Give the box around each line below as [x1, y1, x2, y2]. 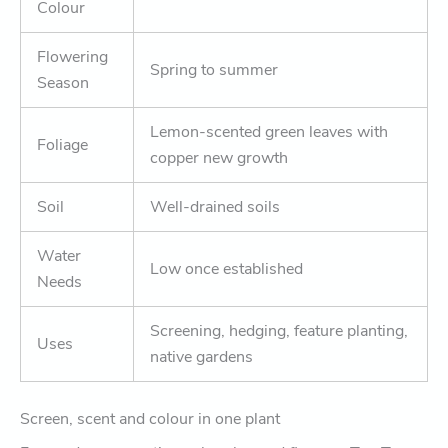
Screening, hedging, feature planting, [150, 319, 408, 342]
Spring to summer [150, 58, 278, 81]
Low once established [150, 257, 303, 280]
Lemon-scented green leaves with [150, 120, 388, 143]
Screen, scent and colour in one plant [20, 407, 280, 430]
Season [37, 71, 89, 94]
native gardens [150, 345, 253, 368]
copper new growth [150, 146, 288, 169]
